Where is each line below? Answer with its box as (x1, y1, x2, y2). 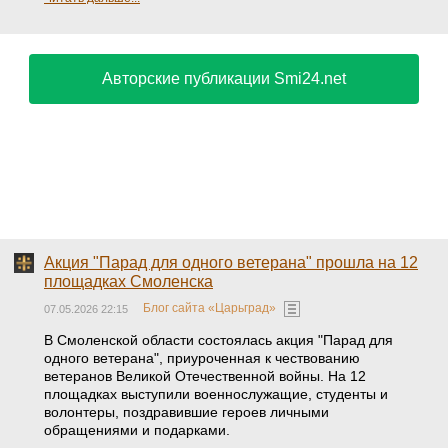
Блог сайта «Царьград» (143, 301, 276, 316)
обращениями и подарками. (44, 422, 230, 438)
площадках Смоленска (44, 273, 213, 290)
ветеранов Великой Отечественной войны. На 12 (44, 368, 366, 384)
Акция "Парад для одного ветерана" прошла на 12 (44, 254, 418, 271)
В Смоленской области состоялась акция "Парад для (44, 332, 393, 348)
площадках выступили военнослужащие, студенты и (44, 386, 388, 402)
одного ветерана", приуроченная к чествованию (44, 350, 360, 366)
